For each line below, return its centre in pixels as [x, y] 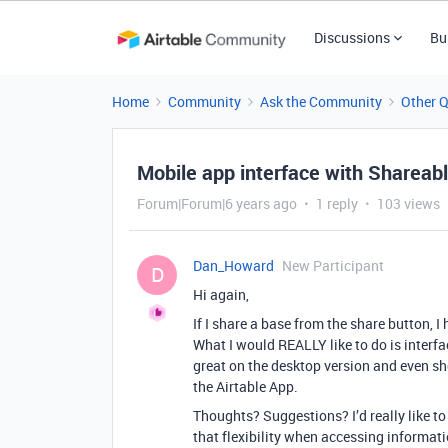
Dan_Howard [233, 265]
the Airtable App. [245, 386]
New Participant [333, 265]
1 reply [337, 203]
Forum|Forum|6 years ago [217, 203]
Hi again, [221, 294]
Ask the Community [321, 101]
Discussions [351, 37]
